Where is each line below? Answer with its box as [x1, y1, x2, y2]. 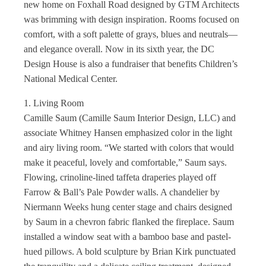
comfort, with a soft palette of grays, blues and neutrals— [24, 29, 237, 39]
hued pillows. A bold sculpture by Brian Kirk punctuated [24, 246, 236, 256]
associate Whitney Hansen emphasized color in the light [24, 128, 232, 138]
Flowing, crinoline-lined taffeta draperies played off [24, 172, 216, 182]
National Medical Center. [24, 74, 118, 84]
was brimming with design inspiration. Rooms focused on [24, 14, 239, 24]
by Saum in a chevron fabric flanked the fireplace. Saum [24, 217, 234, 227]
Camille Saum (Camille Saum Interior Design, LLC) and [24, 113, 236, 123]
